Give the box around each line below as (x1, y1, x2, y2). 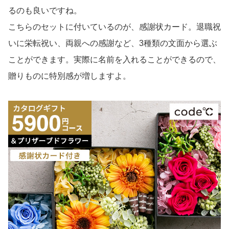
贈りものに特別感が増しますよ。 (8, 71, 131, 80)
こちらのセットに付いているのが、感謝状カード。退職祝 (8, 22, 221, 31)
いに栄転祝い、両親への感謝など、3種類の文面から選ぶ (8, 38, 217, 48)
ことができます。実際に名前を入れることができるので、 (8, 55, 221, 64)
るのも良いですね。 (8, 6, 82, 15)
